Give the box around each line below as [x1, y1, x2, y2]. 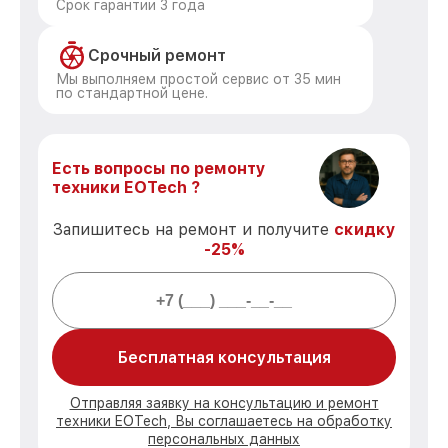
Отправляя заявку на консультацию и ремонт [69, 395, 379, 411]
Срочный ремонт [88, 46, 226, 65]
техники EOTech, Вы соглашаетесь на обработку [56, 413, 392, 429]
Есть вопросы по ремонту [52, 159, 266, 178]
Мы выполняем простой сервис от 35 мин [56, 71, 341, 87]
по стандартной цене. [56, 85, 208, 101]
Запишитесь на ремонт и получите [52, 220, 334, 239]
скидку [333, 220, 396, 239]
